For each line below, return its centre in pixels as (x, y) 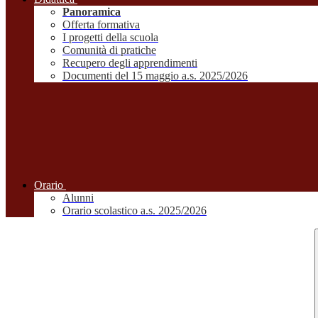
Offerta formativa (101, 25)
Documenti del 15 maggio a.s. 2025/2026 (155, 76)
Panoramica (92, 12)
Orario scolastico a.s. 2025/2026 (135, 211)
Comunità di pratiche (109, 50)
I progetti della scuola (110, 38)
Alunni (78, 198)
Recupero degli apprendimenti (130, 63)
